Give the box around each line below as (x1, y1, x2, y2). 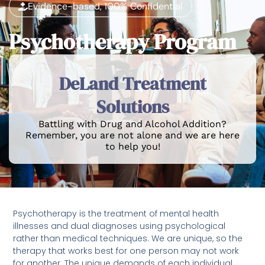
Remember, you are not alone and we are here (25, 130, 240, 141)
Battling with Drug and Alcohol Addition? (38, 118, 227, 130)
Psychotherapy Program (9, 27, 236, 57)
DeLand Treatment (59, 72, 206, 96)
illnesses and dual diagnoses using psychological (13, 219, 226, 232)
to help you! (105, 141, 160, 153)
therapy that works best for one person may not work (13, 244, 240, 257)
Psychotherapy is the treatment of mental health (13, 207, 219, 219)
